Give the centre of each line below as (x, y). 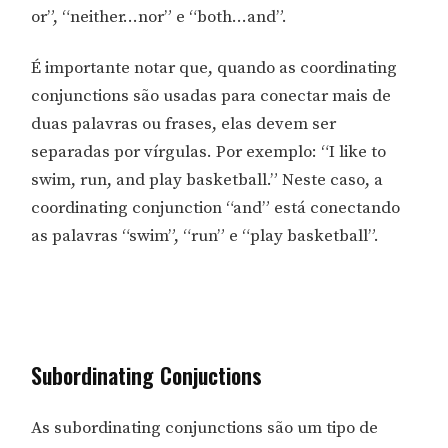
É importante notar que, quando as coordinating (214, 68)
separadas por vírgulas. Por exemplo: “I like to (209, 152)
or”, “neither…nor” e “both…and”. (159, 16)
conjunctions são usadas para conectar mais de (211, 96)
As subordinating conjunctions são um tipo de (205, 428)
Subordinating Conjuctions (147, 375)
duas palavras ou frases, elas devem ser (184, 124)
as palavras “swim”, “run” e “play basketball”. (205, 236)
